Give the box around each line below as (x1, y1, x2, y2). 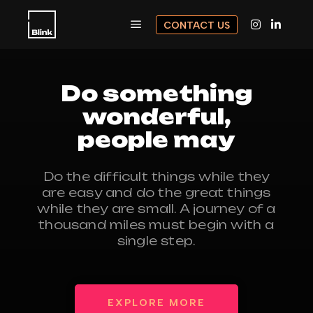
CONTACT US (163, 19, 230, 31)
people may (78, 126, 235, 153)
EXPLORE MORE (108, 297, 205, 310)
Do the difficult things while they (43, 169, 270, 184)
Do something (61, 80, 252, 107)
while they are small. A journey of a (37, 201, 276, 217)
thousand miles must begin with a (38, 217, 275, 233)
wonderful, (82, 103, 231, 130)
